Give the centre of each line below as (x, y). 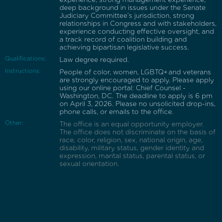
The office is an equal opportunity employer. (132, 124)
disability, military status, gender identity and (132, 148)
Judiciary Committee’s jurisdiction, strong (127, 16)
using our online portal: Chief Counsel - (123, 88)
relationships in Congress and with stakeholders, (138, 24)
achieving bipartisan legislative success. (124, 47)
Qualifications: (26, 58)
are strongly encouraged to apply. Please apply (137, 80)
